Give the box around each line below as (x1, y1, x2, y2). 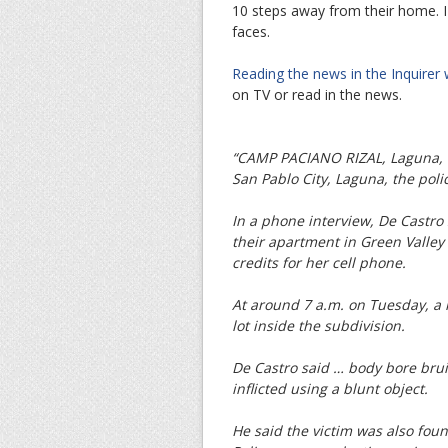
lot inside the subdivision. (232, 315, 405, 335)
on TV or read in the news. (232, 84, 402, 104)
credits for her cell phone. (232, 252, 406, 272)
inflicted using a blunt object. (232, 378, 428, 398)
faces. (232, 21, 270, 41)
